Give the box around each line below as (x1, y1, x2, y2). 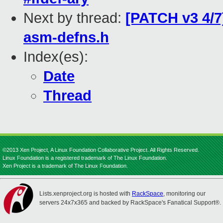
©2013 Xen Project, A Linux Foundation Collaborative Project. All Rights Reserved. (2, 147, 199, 153)
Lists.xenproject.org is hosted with (39, 190, 132, 197)
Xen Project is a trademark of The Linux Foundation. (2, 163, 128, 169)
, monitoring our (163, 190, 206, 197)
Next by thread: (23, 10, 125, 26)
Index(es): (23, 49, 88, 65)
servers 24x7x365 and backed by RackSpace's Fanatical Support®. (39, 199, 221, 206)
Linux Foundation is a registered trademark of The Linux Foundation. (2, 155, 167, 161)
